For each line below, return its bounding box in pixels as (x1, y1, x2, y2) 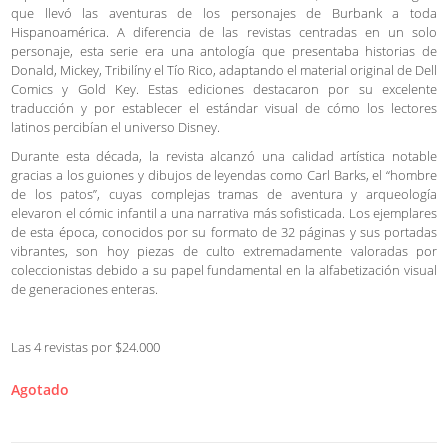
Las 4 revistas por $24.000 (11, 338, 160, 357)
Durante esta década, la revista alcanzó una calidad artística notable (11, 147, 437, 166)
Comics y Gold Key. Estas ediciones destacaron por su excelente (11, 80, 437, 99)
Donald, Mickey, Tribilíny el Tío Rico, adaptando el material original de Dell (11, 61, 437, 80)
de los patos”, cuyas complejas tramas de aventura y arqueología (11, 185, 437, 204)
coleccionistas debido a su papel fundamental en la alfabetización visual (11, 261, 437, 280)
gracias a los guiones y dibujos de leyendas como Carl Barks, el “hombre (11, 166, 437, 185)
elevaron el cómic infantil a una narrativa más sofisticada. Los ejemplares (11, 204, 437, 223)
